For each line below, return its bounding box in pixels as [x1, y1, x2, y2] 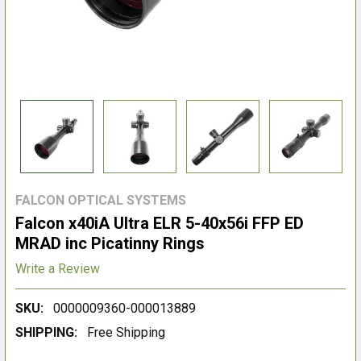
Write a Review [15, 260, 100, 276]
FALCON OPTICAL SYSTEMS [15, 193, 186, 208]
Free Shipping [87, 324, 165, 340]
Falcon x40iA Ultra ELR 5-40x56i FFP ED [15, 214, 304, 233]
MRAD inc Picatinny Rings [15, 234, 205, 253]
